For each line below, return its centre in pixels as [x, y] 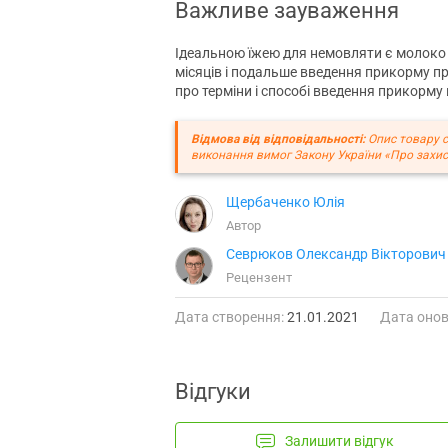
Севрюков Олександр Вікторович [336, 253]
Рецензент [259, 277]
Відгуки [213, 391]
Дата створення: [229, 316]
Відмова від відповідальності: [278, 138]
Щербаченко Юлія [285, 201]
